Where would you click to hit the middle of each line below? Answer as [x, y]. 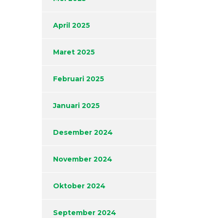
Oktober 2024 [79, 186]
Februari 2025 [79, 79]
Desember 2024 [83, 133]
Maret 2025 [74, 52]
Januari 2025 [76, 106]
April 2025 [72, 26]
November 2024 [83, 159]
